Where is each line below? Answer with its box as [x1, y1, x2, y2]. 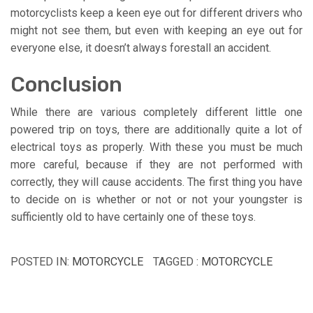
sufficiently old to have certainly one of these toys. [10, 210, 256, 224]
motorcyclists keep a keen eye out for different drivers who [10, 6, 303, 20]
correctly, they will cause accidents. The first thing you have [10, 175, 303, 189]
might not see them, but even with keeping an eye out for [10, 23, 303, 37]
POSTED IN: [10, 254, 72, 268]
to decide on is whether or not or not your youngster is [10, 192, 303, 206]
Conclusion [10, 71, 122, 97]
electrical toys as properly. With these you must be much [10, 140, 303, 154]
